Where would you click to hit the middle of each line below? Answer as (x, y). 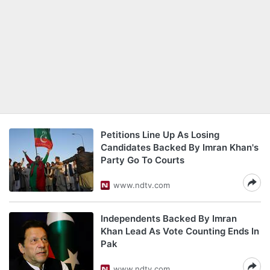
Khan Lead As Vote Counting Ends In (180, 231)
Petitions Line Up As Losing (160, 135)
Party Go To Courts (143, 160)
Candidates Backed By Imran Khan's (180, 147)
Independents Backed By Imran (169, 218)
